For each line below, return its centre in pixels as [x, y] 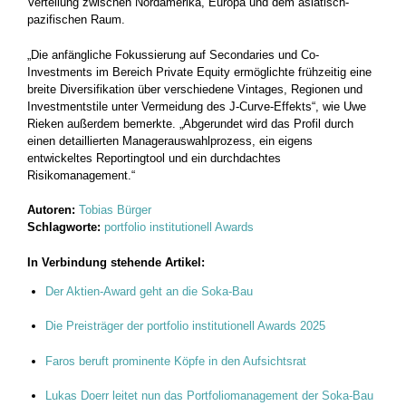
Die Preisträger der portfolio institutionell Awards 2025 [185, 326]
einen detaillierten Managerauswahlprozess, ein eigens [170, 140]
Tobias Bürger [115, 210]
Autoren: [53, 210]
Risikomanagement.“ [81, 175]
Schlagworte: [64, 227]
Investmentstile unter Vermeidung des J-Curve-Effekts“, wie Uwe [197, 106]
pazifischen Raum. [76, 20]
